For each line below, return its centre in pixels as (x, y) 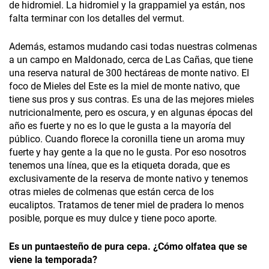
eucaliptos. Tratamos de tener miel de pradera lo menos (126, 205)
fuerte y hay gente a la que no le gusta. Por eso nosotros (128, 153)
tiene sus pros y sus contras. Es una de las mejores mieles (131, 100)
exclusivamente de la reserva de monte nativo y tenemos (128, 179)
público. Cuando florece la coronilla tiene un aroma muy (127, 139)
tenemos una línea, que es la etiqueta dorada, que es (119, 166)
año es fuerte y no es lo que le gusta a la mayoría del (120, 126)
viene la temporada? (53, 260)
